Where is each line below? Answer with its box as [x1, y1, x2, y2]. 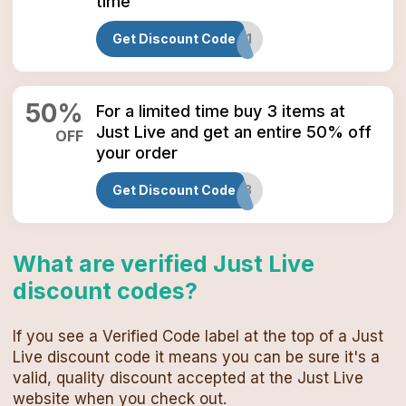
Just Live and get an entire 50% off [96, 122, 372, 141]
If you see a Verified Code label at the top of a [13, 327, 352, 345]
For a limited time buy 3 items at [96, 101, 345, 121]
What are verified [13, 250, 213, 277]
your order [96, 143, 178, 162]
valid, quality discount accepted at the [13, 369, 297, 387]
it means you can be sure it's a [150, 348, 380, 366]
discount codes [13, 277, 185, 304]
